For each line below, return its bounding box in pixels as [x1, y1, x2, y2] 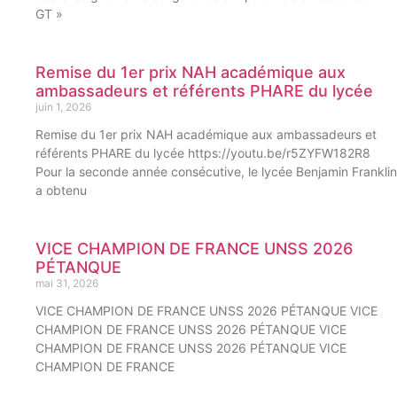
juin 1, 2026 [35, 99, 91, 113]
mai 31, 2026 [35, 276, 98, 290]
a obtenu [35, 182, 87, 198]
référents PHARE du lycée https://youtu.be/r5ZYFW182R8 [35, 144, 370, 160]
